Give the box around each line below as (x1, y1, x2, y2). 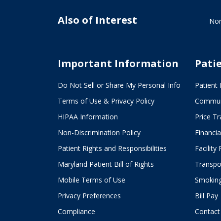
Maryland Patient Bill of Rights (58, 159, 154, 169)
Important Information (58, 57, 179, 70)
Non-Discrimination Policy (58, 128, 141, 137)
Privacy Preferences (58, 191, 121, 200)
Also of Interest (58, 13, 137, 27)
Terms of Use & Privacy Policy (58, 96, 154, 106)
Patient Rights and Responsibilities (58, 144, 167, 153)
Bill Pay (194, 191, 218, 200)
